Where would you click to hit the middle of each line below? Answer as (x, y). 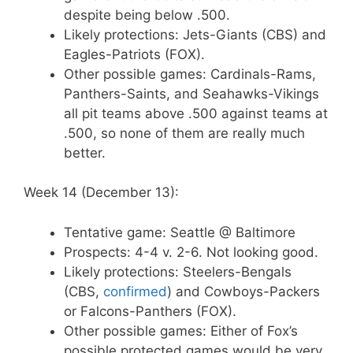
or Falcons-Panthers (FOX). (150, 311)
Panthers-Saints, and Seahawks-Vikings (191, 93)
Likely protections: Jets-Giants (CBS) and (195, 34)
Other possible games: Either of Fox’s (181, 331)
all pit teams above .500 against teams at (196, 113)
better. (85, 152)
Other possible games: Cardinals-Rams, (190, 74)
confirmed (135, 291)
